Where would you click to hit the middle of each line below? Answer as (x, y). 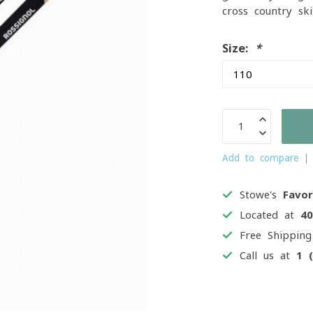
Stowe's (262, 195)
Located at (270, 215)
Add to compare (261, 158)
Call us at (268, 255)
